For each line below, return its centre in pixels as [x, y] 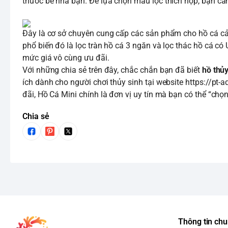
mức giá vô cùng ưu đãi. [66, 58]
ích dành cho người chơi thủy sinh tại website [104, 82]
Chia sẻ [36, 116]
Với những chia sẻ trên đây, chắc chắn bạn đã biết [112, 70]
